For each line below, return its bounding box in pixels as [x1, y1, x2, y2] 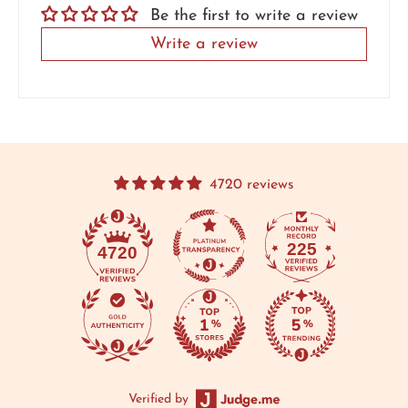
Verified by [128, 392, 189, 406]
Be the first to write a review [150, 6, 358, 25]
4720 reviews [209, 177, 294, 192]
